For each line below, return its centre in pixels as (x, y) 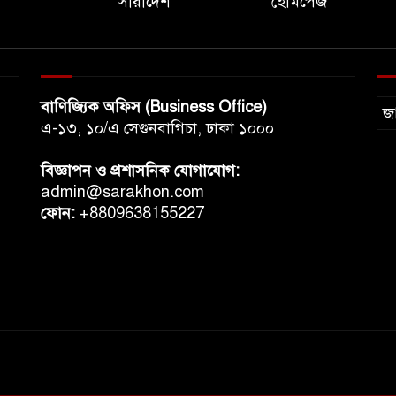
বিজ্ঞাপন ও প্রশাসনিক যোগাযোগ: (140, 171)
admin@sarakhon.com (122, 192)
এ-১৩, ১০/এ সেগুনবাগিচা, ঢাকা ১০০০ (157, 128)
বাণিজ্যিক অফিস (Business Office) (154, 107)
